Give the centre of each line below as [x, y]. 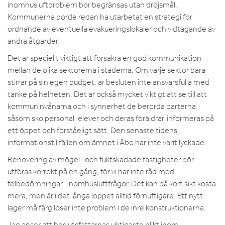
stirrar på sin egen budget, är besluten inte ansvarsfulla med [108, 82]
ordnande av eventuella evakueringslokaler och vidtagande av [111, 29]
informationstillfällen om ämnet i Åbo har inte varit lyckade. [107, 142]
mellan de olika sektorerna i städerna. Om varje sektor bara [106, 70]
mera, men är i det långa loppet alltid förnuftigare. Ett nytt [105, 196]
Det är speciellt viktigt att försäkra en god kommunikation [104, 58]
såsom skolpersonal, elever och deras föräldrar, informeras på [111, 118]
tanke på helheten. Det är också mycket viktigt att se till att [107, 94]
